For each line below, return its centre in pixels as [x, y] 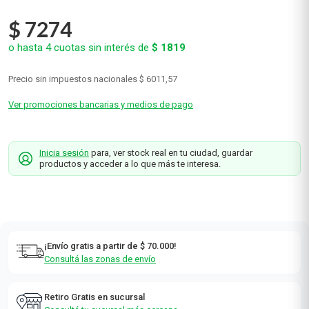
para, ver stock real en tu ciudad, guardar [171, 202]
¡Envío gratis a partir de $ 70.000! [110, 296]
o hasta [27, 97]
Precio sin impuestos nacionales [73, 129]
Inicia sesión [64, 202]
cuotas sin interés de [101, 97]
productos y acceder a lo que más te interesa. [130, 213]
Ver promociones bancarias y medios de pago [101, 154]
